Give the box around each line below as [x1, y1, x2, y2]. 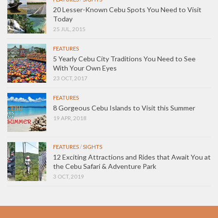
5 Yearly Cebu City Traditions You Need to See [53, 54, 196, 63]
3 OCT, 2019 [53, 173, 84, 180]
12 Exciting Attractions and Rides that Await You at [53, 153, 211, 162]
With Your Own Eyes [53, 64, 117, 73]
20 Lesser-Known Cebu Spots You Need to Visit [53, 5, 201, 14]
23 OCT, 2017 [53, 75, 88, 82]
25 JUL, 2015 [53, 26, 86, 33]
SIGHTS [83, 144, 102, 150]
